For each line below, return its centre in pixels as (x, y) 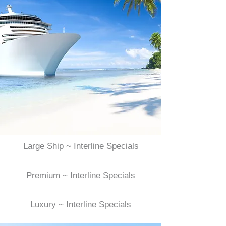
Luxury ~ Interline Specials (81, 205)
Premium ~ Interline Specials (81, 175)
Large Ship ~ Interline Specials (81, 146)
